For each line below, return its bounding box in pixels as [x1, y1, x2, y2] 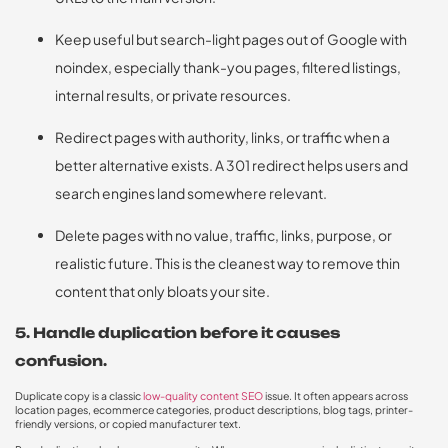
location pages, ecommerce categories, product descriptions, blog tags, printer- [15, 402, 413, 416]
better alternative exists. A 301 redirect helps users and [55, 155, 408, 174]
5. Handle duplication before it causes [15, 323, 340, 341]
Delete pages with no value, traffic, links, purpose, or [55, 225, 392, 244]
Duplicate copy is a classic [15, 388, 143, 402]
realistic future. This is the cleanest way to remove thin [55, 253, 400, 272]
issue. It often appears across [263, 388, 408, 402]
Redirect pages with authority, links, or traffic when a [55, 127, 390, 146]
